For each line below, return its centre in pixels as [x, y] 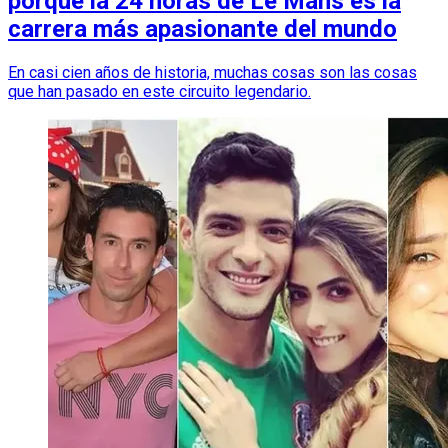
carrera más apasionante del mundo [202, 28]
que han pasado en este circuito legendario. [159, 91]
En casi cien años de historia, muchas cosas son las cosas [212, 72]
